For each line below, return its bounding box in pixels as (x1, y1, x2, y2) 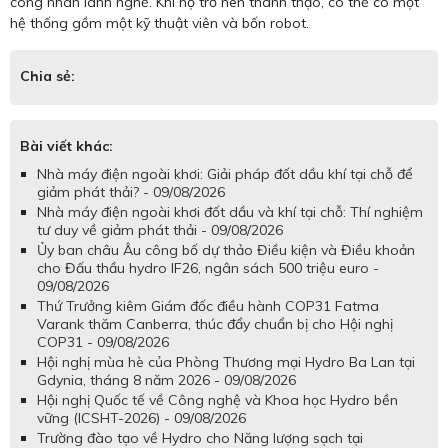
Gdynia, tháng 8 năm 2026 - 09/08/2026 (37, 370, 296, 389)
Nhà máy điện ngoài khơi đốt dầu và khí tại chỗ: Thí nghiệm (37, 202, 423, 221)
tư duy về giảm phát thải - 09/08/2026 (37, 220, 283, 239)
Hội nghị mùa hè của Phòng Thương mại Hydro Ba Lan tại (37, 352, 415, 371)
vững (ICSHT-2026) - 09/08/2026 (37, 408, 246, 427)
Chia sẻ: (20, 66, 75, 85)
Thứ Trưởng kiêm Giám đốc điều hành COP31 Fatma (37, 296, 379, 315)
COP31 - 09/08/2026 (37, 332, 169, 351)
